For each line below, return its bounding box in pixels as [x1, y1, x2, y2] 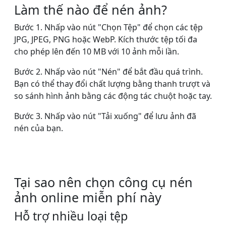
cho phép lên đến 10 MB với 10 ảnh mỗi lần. [14, 46, 179, 58]
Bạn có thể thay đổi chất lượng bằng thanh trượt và [14, 78, 210, 90]
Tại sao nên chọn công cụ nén [14, 174, 193, 191]
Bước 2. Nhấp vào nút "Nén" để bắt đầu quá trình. [14, 66, 203, 78]
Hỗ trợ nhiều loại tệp [14, 208, 131, 224]
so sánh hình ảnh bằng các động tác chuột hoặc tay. [14, 90, 212, 102]
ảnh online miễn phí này [14, 189, 161, 206]
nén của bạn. [14, 123, 65, 134]
